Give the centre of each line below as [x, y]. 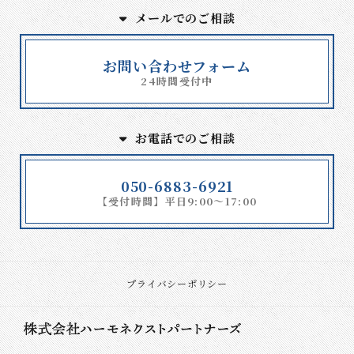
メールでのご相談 [185, 17]
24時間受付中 [177, 81]
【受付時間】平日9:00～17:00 [177, 201]
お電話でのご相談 [185, 137]
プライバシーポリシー [177, 283]
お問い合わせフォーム [177, 65]
